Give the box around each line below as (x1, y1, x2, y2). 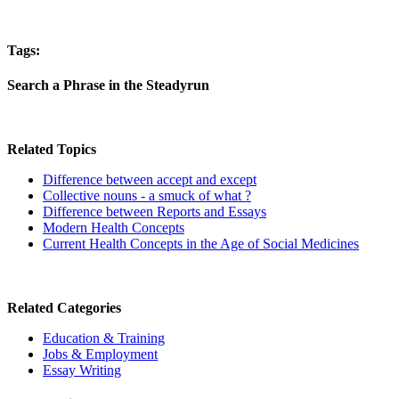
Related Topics (7, 142, 96, 158)
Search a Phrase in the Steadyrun (7, 77, 209, 94)
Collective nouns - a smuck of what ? (43, 188, 251, 204)
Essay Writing (43, 362, 121, 379)
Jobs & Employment (43, 346, 158, 362)
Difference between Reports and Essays (43, 204, 266, 220)
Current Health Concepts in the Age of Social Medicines (43, 236, 359, 252)
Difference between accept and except (43, 172, 256, 188)
